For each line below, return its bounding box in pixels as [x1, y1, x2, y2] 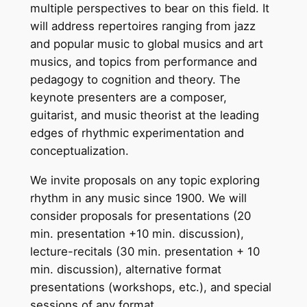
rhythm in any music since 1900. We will [29, 191, 247, 205]
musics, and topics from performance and [29, 54, 257, 69]
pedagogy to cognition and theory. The [29, 72, 241, 86]
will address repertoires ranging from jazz [29, 19, 256, 33]
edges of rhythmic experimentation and [29, 125, 244, 140]
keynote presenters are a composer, [29, 90, 227, 104]
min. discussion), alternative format [29, 262, 221, 276]
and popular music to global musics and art [29, 36, 263, 51]
